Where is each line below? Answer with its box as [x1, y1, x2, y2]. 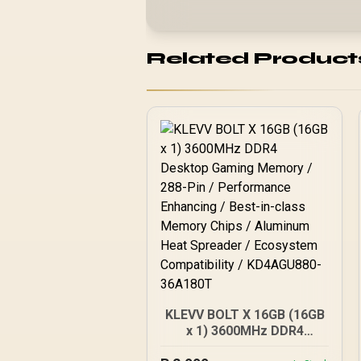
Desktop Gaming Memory [167, 339, 322, 355]
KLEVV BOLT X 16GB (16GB [164, 307, 325, 322]
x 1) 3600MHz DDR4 [185, 323, 304, 338]
